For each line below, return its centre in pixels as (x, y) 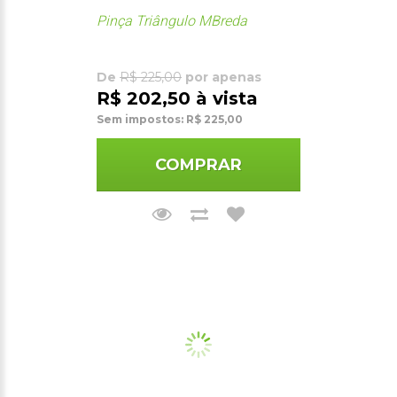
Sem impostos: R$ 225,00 (170, 119)
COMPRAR (198, 164)
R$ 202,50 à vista (177, 98)
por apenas (222, 77)
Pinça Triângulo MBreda (172, 20)
